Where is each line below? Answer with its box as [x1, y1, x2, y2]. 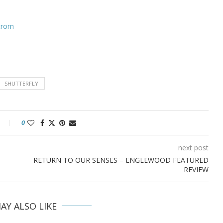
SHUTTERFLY [4, 80, 38, 88]
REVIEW [183, 165, 209, 175]
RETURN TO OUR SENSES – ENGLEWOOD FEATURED [33, 155, 209, 165]
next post [178, 143, 209, 153]
